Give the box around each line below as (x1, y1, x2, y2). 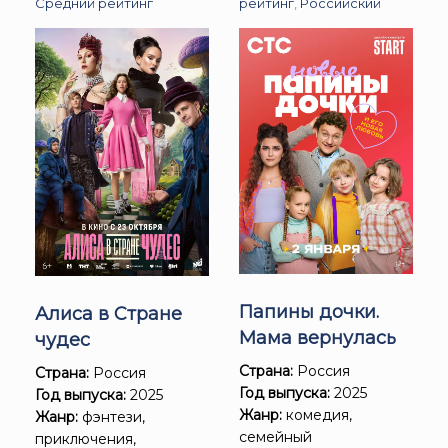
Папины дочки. (239, 300, 379, 323)
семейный (239, 427, 312, 446)
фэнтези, (78, 408, 145, 427)
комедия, (282, 405, 352, 424)
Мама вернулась (239, 326, 396, 349)
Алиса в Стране (35, 303, 182, 326)
